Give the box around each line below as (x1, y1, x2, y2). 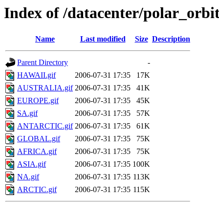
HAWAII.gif (17, 71, 56, 80)
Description (152, 35, 190, 44)
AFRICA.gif (17, 147, 57, 156)
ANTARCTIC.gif (17, 122, 73, 131)
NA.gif (17, 173, 39, 181)
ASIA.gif (17, 160, 46, 169)
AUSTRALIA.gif (17, 84, 73, 92)
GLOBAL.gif (17, 134, 60, 143)
